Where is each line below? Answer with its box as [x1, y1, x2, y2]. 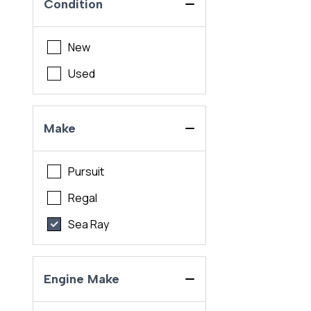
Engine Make [44, 271, 120, 287]
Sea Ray [68, 217, 110, 233]
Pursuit [68, 164, 105, 180]
